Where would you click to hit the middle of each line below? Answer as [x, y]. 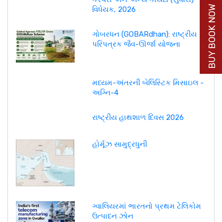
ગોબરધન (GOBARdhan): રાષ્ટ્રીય [144, 34]
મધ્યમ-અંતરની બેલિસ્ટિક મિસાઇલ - [148, 83]
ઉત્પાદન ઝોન [112, 216]
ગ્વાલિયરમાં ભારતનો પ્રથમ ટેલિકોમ [146, 206]
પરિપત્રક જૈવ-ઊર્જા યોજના [136, 44]
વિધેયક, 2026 [114, 9]
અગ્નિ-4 [105, 93]
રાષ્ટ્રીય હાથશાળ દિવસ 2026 [138, 118]
